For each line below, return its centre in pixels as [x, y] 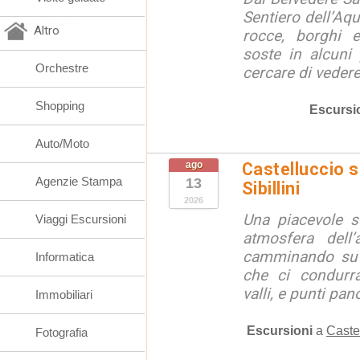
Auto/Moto [62, 143]
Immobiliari [64, 295]
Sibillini [271, 188]
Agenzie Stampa [79, 181]
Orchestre [62, 68]
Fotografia [61, 332]
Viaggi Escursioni [81, 219]
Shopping [60, 106]
